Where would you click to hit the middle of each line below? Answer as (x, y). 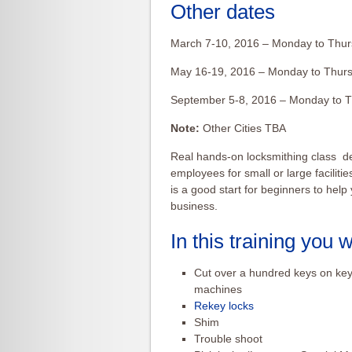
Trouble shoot (228, 339)
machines (218, 289)
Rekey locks (224, 306)
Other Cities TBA (243, 128)
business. (194, 206)
